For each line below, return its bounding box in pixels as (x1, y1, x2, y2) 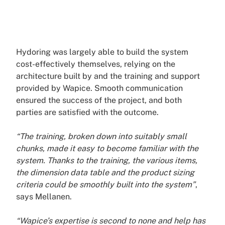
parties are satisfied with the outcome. (16, 107, 159, 118)
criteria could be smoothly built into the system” (16, 180, 195, 190)
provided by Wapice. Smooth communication (16, 83, 183, 93)
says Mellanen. (16, 192, 72, 202)
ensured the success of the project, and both (16, 95, 182, 105)
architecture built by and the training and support (16, 71, 200, 81)
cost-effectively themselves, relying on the (16, 59, 175, 69)
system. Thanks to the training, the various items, (16, 156, 197, 166)
